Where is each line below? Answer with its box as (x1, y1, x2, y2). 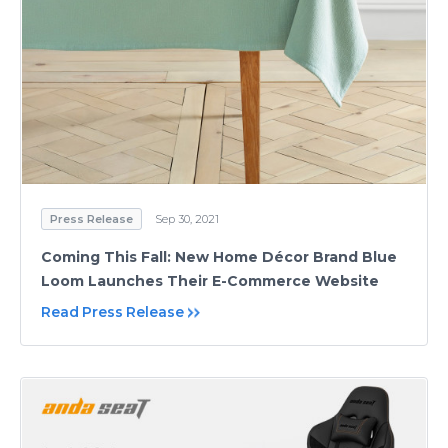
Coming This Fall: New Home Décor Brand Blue (41, 248, 397, 267)
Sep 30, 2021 (155, 212, 219, 227)
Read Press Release (41, 303, 184, 322)
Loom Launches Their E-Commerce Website (41, 272, 379, 291)
